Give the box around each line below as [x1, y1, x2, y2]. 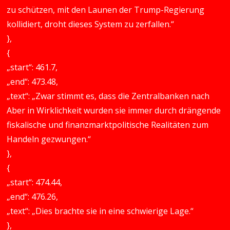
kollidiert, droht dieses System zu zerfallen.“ [7, 18, 175, 30]
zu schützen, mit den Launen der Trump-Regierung [7, 4, 205, 15]
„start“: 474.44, [7, 177, 63, 188]
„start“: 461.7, [7, 62, 58, 73]
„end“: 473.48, [7, 76, 59, 87]
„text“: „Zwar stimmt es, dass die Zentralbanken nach [7, 90, 210, 102]
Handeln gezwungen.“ [7, 133, 91, 145]
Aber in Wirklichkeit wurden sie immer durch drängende [7, 105, 221, 116]
